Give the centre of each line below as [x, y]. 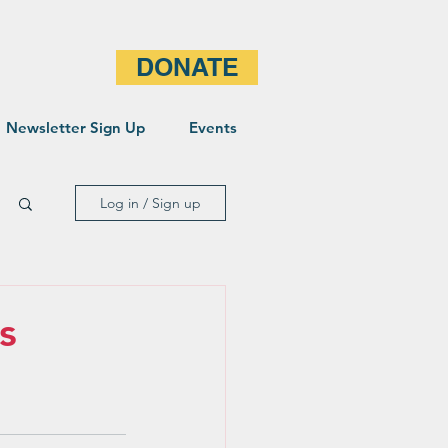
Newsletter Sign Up [75, 127]
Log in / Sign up [150, 203]
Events [212, 127]
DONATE [187, 67]
